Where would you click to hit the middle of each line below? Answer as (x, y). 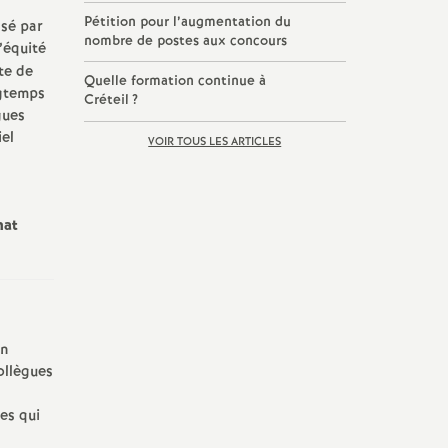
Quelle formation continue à (174, 81)
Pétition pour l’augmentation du (187, 22)
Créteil (106, 100)
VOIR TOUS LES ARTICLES (215, 142)
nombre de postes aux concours (185, 41)
